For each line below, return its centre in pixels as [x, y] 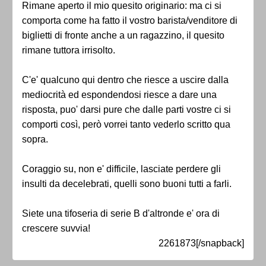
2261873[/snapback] [201, 243]
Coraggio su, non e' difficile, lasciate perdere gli [121, 169]
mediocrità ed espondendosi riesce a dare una [119, 95]
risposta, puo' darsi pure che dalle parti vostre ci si [126, 110]
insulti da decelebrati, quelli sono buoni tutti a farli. [127, 184]
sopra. [35, 140]
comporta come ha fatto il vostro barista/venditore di [130, 21]
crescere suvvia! [56, 229]
